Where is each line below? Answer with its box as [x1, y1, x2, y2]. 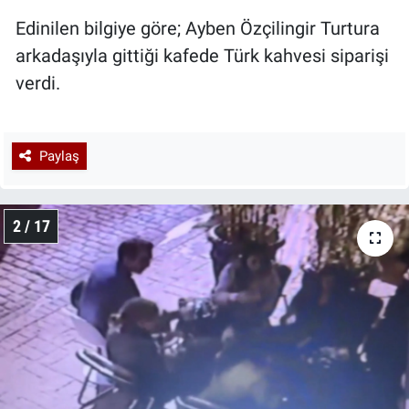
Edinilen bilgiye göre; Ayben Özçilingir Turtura [16, 17, 380, 40]
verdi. [16, 72, 60, 95]
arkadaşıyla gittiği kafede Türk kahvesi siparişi [16, 45, 389, 68]
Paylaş [38, 147, 79, 164]
